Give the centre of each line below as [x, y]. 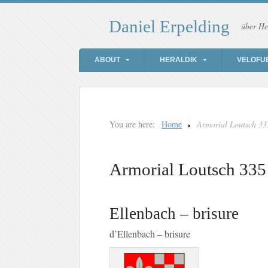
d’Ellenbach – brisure [150, 234]
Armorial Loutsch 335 [188, 170]
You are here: [132, 124]
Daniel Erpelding [169, 27]
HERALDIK [179, 60]
